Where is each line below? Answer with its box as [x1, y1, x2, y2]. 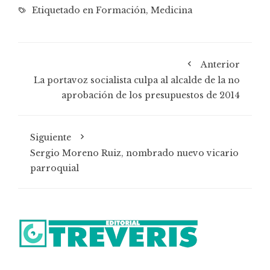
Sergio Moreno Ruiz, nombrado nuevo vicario [30, 147, 239, 159]
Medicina [151, 4, 192, 16]
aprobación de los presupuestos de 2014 [61, 89, 240, 101]
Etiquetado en [30, 4, 96, 16]
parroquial [30, 162, 79, 174]
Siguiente [30, 131, 71, 143]
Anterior [201, 58, 240, 70]
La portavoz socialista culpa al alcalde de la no [34, 74, 240, 86]
